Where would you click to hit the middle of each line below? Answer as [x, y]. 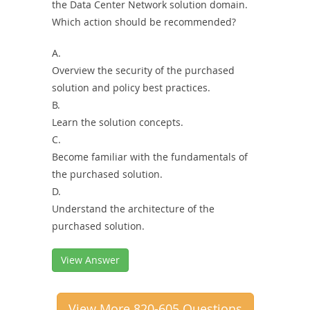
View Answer [90, 259]
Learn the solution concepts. [118, 122]
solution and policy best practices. [131, 87]
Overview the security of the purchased [143, 70]
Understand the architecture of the [133, 208]
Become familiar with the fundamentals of [150, 156]
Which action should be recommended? [144, 21]
